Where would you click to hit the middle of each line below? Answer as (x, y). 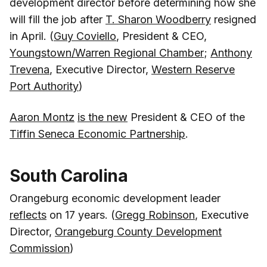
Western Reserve (193, 69)
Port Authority (44, 86)
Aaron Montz (42, 117)
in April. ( (32, 36)
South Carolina (69, 176)
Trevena (30, 69)
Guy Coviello (85, 36)
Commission (40, 248)
